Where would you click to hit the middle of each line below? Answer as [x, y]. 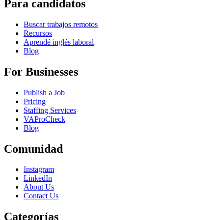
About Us [39, 187]
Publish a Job [44, 92]
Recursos [38, 33]
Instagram [39, 169]
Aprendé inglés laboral [59, 42]
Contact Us [41, 196]
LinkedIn [38, 178]
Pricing [35, 101]
